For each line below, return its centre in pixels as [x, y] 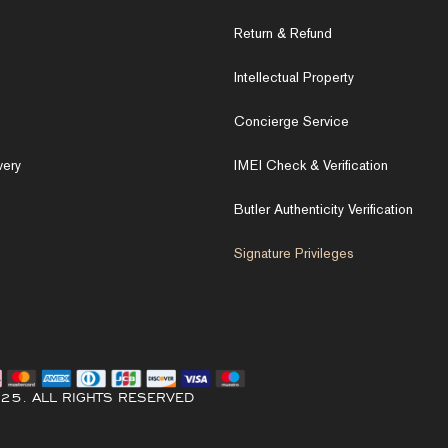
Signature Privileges [294, 253]
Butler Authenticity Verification [323, 209]
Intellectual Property [294, 77]
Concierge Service [291, 121]
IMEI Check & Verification [311, 165]
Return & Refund [283, 33]
